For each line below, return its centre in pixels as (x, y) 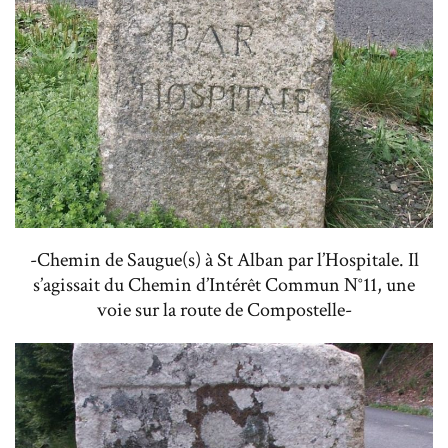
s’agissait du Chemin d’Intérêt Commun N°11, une (224, 285)
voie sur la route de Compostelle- (224, 310)
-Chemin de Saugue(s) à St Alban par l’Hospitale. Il (224, 260)
